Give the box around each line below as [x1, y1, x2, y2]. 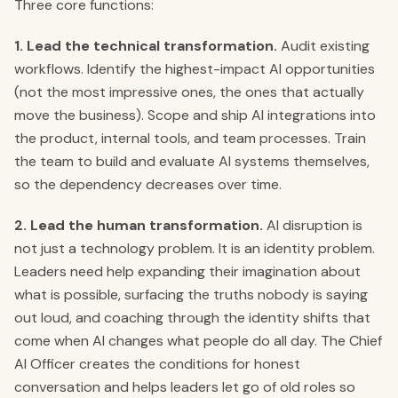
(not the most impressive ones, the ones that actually [14, 83, 364, 101]
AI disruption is [263, 216, 362, 235]
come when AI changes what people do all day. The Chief [14, 331, 382, 350]
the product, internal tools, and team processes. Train [14, 129, 366, 147]
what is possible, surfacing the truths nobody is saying [14, 285, 368, 304]
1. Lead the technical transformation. [14, 36, 277, 55]
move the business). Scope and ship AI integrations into [14, 106, 376, 124]
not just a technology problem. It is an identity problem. [14, 239, 375, 258]
